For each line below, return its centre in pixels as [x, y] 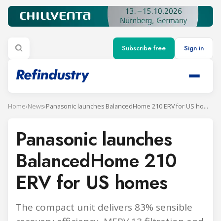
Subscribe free [144, 48]
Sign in [194, 48]
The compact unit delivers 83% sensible [104, 207]
